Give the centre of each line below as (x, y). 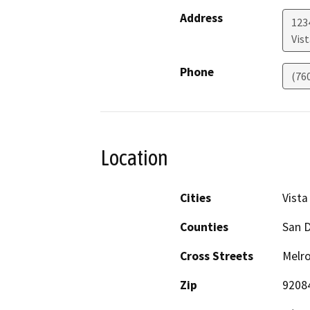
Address (201, 18)
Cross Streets (217, 256)
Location (134, 157)
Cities (195, 198)
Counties (204, 227)
